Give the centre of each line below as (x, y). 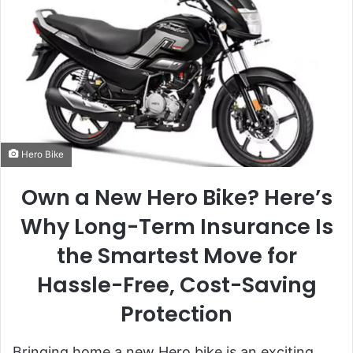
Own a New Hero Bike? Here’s (176, 198)
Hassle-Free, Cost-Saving (176, 285)
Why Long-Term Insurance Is (176, 227)
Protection (176, 314)
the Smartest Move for (176, 256)
